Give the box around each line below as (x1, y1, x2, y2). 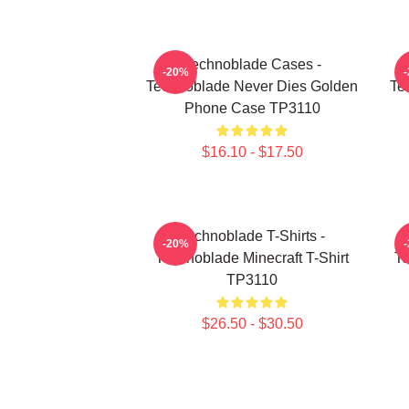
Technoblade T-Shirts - (179, 228, 325, 244)
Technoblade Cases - (183, 57, 321, 72)
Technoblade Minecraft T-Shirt (155, 250, 349, 266)
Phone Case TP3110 (184, 100, 320, 116)
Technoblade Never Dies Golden (146, 79, 358, 94)
